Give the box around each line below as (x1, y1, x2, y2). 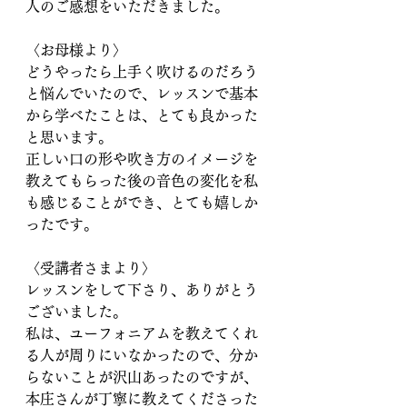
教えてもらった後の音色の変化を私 (25, 174, 258, 188)
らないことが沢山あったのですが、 (25, 370, 258, 384)
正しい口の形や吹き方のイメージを (25, 152, 258, 166)
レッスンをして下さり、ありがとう (25, 283, 258, 297)
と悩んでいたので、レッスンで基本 (25, 86, 258, 101)
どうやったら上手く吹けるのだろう (25, 65, 258, 79)
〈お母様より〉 (25, 43, 127, 57)
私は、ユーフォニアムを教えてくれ (25, 326, 258, 341)
